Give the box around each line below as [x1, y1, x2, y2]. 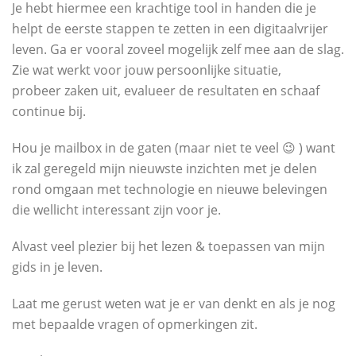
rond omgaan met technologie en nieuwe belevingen [12, 180, 327, 198]
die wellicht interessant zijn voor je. [12, 200, 221, 219]
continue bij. [12, 102, 86, 120]
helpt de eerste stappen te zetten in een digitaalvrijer [12, 19, 328, 37]
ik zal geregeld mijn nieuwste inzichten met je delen [12, 159, 317, 177]
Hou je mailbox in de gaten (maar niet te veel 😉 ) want [12, 138, 335, 157]
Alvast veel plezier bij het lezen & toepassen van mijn [12, 237, 325, 255]
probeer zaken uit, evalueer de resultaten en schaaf [12, 81, 319, 99]
